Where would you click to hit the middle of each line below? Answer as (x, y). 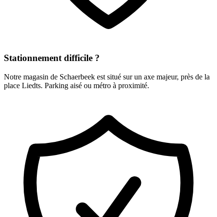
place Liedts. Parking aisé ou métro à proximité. (77, 86)
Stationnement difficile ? (52, 58)
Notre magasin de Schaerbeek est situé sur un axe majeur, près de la (107, 77)
